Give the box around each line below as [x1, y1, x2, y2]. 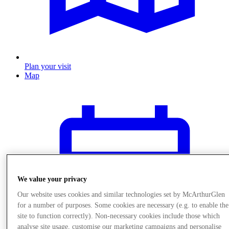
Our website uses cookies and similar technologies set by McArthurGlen [17, 191, 225, 199]
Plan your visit [25, 62, 71, 71]
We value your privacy [17, 175, 87, 184]
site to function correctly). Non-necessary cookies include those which [17, 212, 220, 220]
